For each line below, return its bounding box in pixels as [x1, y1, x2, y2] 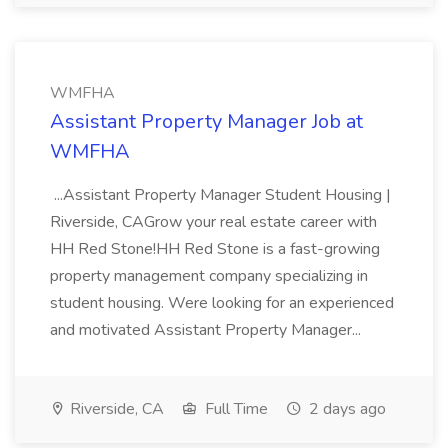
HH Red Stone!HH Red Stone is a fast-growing [50, 238, 380, 260]
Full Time [201, 398, 268, 420]
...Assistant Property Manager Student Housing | [50, 184, 391, 206]
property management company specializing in [50, 265, 368, 287]
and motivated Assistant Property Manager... [50, 319, 365, 341]
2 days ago [305, 398, 386, 420]
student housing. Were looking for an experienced [50, 292, 394, 314]
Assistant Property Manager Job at [50, 108, 363, 135]
